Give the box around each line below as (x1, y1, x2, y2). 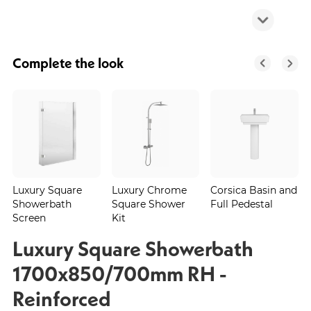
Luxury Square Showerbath (12, 235, 253, 262)
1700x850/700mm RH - (12, 260, 227, 287)
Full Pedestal (210, 196, 274, 210)
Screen (12, 210, 46, 224)
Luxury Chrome (111, 183, 187, 196)
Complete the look (12, 54, 124, 72)
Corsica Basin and (210, 183, 298, 196)
